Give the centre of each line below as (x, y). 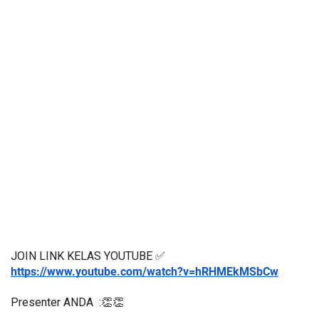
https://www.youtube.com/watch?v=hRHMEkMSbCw (145, 272)
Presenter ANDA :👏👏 (67, 303)
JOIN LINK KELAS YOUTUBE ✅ (88, 256)
